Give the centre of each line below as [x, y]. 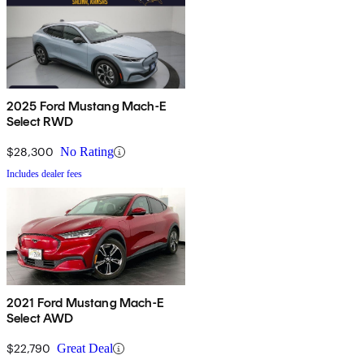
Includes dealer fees [44, 174]
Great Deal [85, 349]
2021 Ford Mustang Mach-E [85, 303]
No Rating [87, 152]
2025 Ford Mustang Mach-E [87, 106]
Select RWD [40, 122]
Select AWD [40, 318]
